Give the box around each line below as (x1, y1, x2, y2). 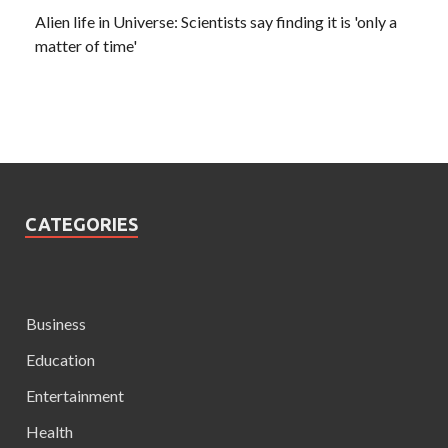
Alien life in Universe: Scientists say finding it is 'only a (35, 12, 397, 32)
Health (26, 422, 73, 442)
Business (26, 314, 86, 334)
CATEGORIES (25, 214, 138, 235)
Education (26, 350, 95, 370)
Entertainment (26, 386, 124, 406)
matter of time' (35, 36, 137, 56)
